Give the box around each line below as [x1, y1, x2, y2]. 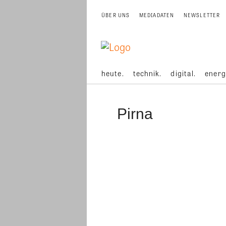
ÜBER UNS [101, 12, 130, 19]
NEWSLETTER [183, 12, 220, 19]
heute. [101, 68, 124, 78]
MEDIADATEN [139, 12, 175, 19]
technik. [133, 68, 162, 78]
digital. [171, 68, 196, 78]
